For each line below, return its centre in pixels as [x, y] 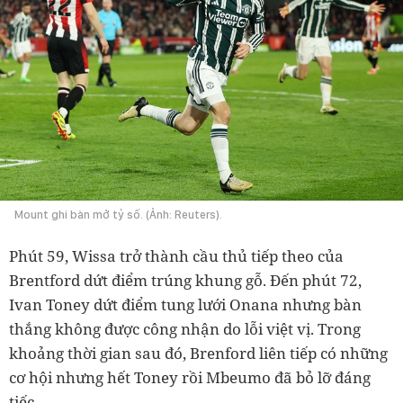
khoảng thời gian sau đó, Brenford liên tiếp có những [198, 353]
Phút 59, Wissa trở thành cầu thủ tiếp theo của [176, 255]
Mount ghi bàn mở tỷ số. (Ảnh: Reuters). [118, 214]
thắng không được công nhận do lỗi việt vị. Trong [185, 328]
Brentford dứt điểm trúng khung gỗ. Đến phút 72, [185, 280]
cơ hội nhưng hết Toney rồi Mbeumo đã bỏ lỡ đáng [190, 377]
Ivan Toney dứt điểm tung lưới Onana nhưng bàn [185, 304]
